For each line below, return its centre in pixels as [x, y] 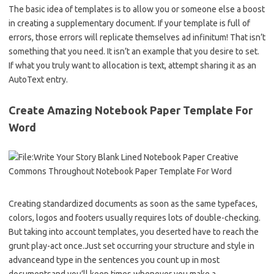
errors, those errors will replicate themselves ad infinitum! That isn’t [137, 38]
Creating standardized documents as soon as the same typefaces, [133, 204]
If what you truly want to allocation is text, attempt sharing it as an [132, 66]
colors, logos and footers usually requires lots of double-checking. [135, 218]
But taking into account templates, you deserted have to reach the [134, 232]
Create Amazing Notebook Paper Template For [131, 110]
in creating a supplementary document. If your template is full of [129, 24]
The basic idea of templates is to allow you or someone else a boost [137, 9]
